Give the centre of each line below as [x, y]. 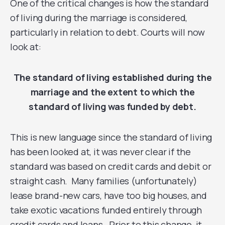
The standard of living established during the [113, 77]
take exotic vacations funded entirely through [106, 210]
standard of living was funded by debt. [113, 106]
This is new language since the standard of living [111, 137]
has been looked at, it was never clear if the [100, 152]
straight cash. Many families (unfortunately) [104, 181]
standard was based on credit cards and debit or [111, 166]
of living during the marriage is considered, [99, 18]
